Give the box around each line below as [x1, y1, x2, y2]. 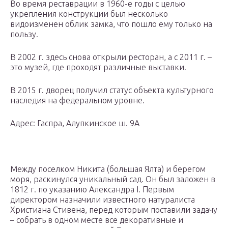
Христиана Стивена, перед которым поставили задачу [10, 205, 217, 215]
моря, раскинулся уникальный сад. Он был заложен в [10, 175, 215, 184]
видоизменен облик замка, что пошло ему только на [10, 19, 212, 29]
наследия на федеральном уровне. [10, 96, 145, 105]
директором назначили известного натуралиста [10, 195, 195, 205]
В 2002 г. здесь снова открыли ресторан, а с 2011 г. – [10, 52, 212, 62]
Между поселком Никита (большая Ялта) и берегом [10, 164, 206, 174]
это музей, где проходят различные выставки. [10, 63, 186, 72]
